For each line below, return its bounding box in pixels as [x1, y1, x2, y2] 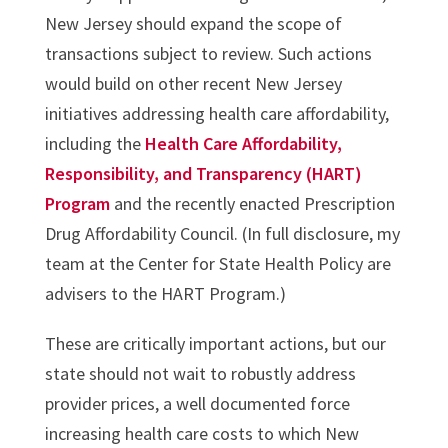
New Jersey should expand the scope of [44, 12, 342, 36]
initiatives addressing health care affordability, [44, 102, 389, 126]
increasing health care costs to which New [44, 422, 359, 446]
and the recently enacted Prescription [109, 192, 395, 216]
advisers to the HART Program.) [44, 282, 286, 306]
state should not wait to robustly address [44, 362, 356, 386]
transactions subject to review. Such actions [44, 42, 372, 66]
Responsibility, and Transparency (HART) [44, 162, 362, 186]
